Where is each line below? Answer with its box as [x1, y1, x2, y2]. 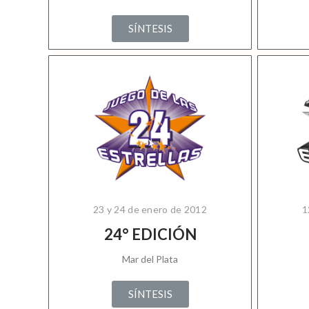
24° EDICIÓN [103, 225, 197, 243]
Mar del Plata [122, 253, 178, 265]
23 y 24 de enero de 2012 [92, 203, 208, 215]
